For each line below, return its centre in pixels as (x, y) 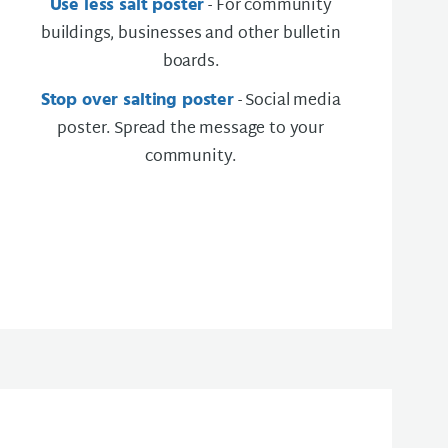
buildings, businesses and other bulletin (190, 34)
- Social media (287, 101)
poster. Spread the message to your (190, 129)
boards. (190, 62)
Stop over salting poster (137, 100)
